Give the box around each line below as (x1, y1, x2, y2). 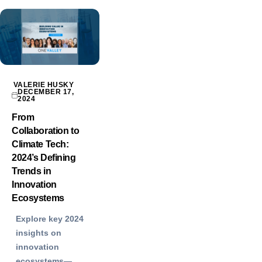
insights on (16, 227, 61, 237)
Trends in (12, 166, 51, 176)
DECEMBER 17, (18, 87, 74, 96)
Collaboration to (12, 125, 80, 136)
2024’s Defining (12, 152, 76, 163)
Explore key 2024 (16, 213, 84, 223)
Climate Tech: (12, 139, 69, 149)
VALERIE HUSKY (13, 80, 74, 89)
